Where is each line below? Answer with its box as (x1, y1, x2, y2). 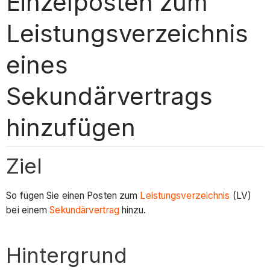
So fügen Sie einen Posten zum (6, 190, 140, 202)
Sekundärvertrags (6, 81, 213, 111)
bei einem (6, 204, 50, 216)
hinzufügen (6, 112, 136, 142)
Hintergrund (6, 242, 128, 268)
